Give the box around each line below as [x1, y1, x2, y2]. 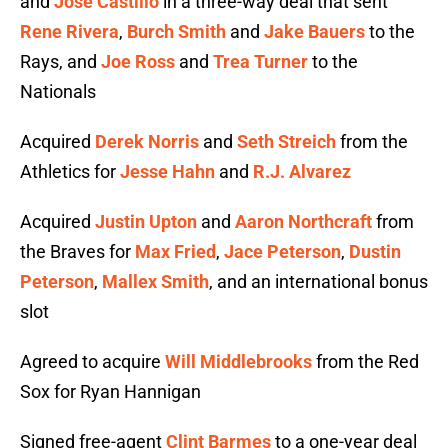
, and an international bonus [209, 271, 428, 293]
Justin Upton [95, 211, 197, 233]
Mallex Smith [102, 271, 209, 293]
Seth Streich [237, 131, 336, 153]
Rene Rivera [20, 21, 119, 43]
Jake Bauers [264, 21, 365, 43]
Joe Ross [101, 51, 175, 73]
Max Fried [135, 241, 216, 263]
